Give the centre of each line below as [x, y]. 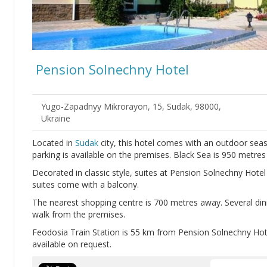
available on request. [72, 244]
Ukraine [56, 118]
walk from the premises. [79, 214]
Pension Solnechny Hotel [111, 69]
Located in [54, 143]
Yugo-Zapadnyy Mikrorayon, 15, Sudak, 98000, [131, 106]
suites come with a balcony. [86, 184]
